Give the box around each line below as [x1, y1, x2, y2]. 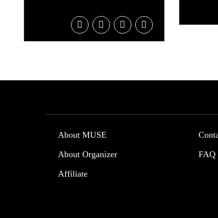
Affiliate [58, 168, 88, 179]
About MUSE [58, 129, 107, 140]
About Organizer [58, 149, 118, 159]
